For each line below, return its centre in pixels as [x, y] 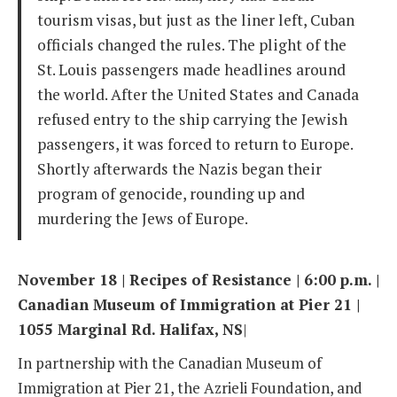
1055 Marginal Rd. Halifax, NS [130, 329]
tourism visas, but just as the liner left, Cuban [195, 20]
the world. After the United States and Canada [198, 95]
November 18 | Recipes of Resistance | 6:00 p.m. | [198, 280]
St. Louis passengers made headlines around [191, 70]
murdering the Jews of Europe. [142, 219]
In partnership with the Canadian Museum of [170, 363]
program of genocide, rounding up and [171, 194]
